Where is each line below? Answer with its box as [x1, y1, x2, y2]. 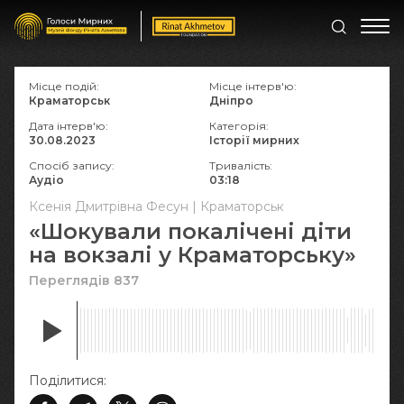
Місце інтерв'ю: [209, 79, 297, 93]
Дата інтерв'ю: [29, 119, 108, 133]
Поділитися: [29, 372, 106, 389]
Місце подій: [29, 79, 99, 93]
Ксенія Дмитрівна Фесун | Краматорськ [29, 198, 284, 215]
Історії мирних [209, 133, 299, 147]
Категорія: [209, 119, 269, 133]
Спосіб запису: [29, 159, 115, 172]
